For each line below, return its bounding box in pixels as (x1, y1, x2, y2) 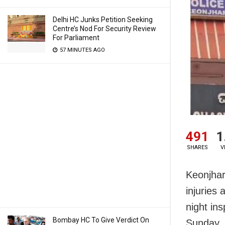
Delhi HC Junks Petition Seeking (53, 16, 153, 24)
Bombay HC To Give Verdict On (53, 216, 149, 224)
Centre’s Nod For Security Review (53, 25, 156, 33)
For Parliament (53, 34, 99, 42)
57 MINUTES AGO (58, 47, 105, 53)
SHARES (186, 144, 208, 151)
